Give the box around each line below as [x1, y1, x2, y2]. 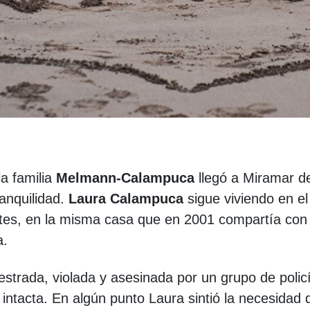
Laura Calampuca [69, 191, 183, 207]
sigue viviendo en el [183, 191, 308, 207]
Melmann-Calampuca [56, 170, 194, 186]
